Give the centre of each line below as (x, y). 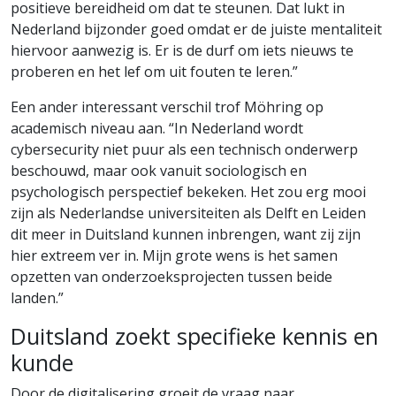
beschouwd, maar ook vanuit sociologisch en (159, 170)
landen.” (37, 297)
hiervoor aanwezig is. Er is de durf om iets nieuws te (182, 50)
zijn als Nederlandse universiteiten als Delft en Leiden (188, 213)
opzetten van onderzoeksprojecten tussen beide (171, 276)
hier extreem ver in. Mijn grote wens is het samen (174, 255)
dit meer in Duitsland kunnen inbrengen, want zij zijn (186, 234)
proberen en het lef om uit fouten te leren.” (154, 71)
